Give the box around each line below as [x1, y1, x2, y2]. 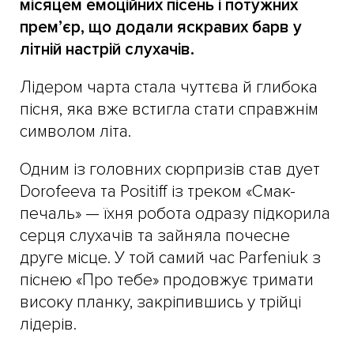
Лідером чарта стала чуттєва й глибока [20, 77, 318, 97]
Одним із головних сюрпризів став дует [20, 159, 320, 179]
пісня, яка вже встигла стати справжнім [20, 99, 318, 119]
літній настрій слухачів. [20, 39, 194, 59]
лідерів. [20, 314, 77, 334]
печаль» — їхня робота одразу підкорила [20, 203, 330, 224]
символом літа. [20, 121, 131, 141]
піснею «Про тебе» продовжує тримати [20, 269, 314, 290]
